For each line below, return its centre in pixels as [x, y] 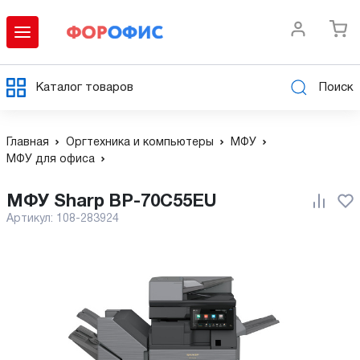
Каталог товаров [85, 87]
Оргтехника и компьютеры [140, 143]
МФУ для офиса [51, 160]
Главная [28, 143]
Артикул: [31, 219]
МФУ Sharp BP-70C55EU [120, 202]
